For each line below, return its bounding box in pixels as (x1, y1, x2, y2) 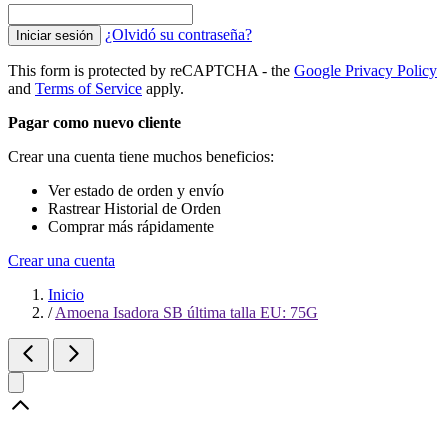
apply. (142, 80, 184, 97)
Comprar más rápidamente (48, 218, 214, 235)
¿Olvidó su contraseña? (105, 26, 252, 43)
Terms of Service (35, 80, 142, 97)
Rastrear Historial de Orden (48, 200, 221, 217)
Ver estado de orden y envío (48, 182, 224, 199)
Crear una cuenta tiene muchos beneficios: (8, 148, 274, 165)
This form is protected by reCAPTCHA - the (8, 62, 294, 79)
